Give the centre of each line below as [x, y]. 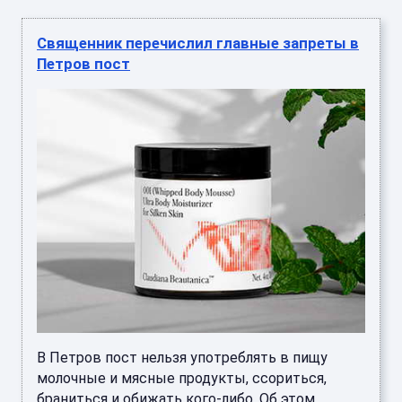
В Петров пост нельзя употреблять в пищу [182, 358]
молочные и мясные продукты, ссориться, [182, 379]
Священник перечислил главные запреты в [198, 44]
